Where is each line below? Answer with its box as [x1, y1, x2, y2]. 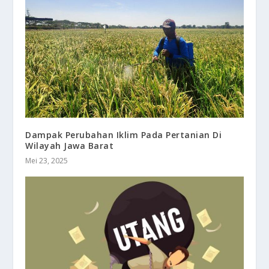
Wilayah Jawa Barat [25, 139, 114, 151]
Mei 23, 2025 [25, 155, 68, 166]
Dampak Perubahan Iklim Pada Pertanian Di [25, 128, 222, 141]
